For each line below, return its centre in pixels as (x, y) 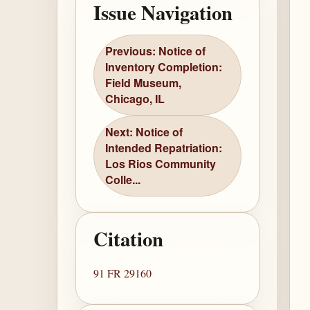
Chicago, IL (135, 99)
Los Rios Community (161, 164)
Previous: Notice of (156, 51)
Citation (129, 239)
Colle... (123, 180)
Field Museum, (144, 83)
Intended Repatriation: (164, 148)
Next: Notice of (144, 132)
